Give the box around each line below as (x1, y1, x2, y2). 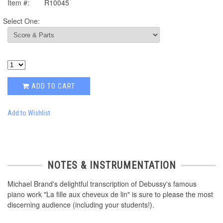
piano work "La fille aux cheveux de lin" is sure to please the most (7, 189, 213, 200)
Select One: (3, 16, 40, 26)
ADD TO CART (29, 82, 75, 91)
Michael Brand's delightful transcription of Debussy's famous (7, 179, 197, 189)
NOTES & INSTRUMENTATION (47, 159, 176, 172)
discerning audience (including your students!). (7, 200, 154, 210)
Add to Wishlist (7, 109, 50, 117)
